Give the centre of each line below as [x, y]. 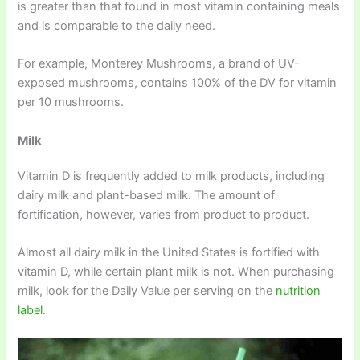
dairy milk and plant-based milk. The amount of [147, 195]
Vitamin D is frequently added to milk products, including [172, 176]
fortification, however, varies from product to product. [164, 214]
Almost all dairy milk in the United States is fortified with [169, 253]
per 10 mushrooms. [71, 102]
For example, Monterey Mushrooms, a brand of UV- [159, 64]
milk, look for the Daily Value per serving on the [147, 291]
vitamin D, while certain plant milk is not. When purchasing [176, 272]
